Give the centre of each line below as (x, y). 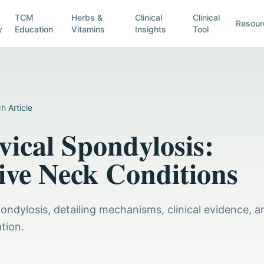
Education (34, 29)
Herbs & (87, 17)
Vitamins (88, 29)
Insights (151, 29)
